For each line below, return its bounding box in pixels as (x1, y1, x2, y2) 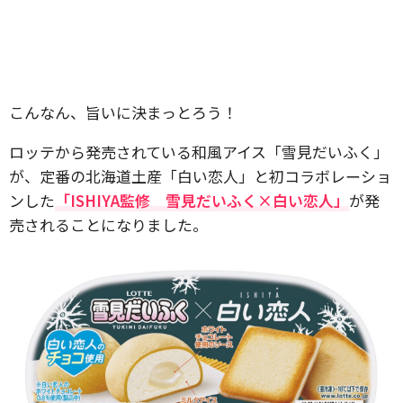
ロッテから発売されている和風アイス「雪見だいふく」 (9, 140, 389, 163)
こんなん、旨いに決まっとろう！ (9, 101, 237, 123)
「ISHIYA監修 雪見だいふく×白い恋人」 (55, 189, 349, 211)
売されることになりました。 (9, 213, 208, 236)
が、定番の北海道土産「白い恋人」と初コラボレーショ (9, 165, 391, 187)
